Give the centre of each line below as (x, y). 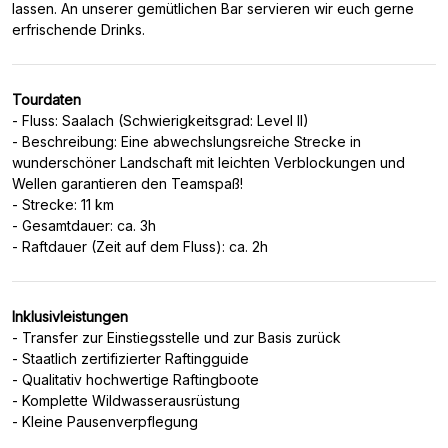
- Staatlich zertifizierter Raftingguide (130, 358)
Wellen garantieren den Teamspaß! (127, 183)
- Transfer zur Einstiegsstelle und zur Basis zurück (176, 337)
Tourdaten (46, 99)
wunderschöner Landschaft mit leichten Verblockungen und (208, 162)
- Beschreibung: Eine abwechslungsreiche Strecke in (186, 141)
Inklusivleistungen (70, 316)
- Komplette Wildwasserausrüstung (126, 400)
